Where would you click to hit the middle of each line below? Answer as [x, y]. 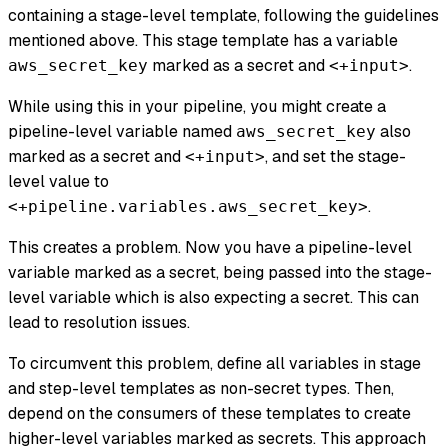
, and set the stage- [335, 157]
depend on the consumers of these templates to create [209, 414]
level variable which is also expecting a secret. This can [213, 298]
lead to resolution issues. [99, 323]
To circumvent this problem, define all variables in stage [214, 364]
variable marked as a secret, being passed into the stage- [220, 273]
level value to [58, 182]
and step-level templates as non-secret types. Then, [201, 389]
